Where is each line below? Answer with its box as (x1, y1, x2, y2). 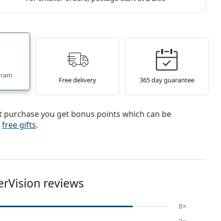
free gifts (2, 119, 37, 130)
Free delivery (58, 75, 96, 84)
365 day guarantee (139, 75, 194, 84)
